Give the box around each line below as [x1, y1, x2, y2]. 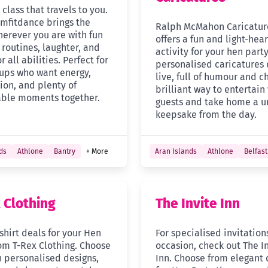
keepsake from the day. [155, 109, 257, 121]
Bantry [54, 147, 75, 156]
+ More [86, 147, 108, 156]
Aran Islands [154, 147, 197, 156]
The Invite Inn [155, 196, 240, 212]
